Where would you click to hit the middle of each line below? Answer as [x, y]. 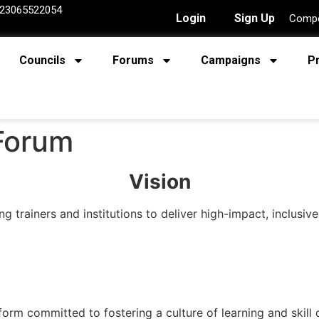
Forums [133, 60]
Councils [42, 60]
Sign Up [255, 18]
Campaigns [231, 60]
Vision [159, 181]
